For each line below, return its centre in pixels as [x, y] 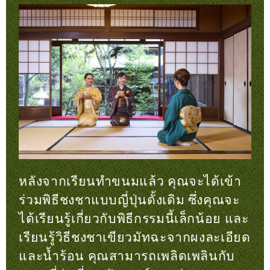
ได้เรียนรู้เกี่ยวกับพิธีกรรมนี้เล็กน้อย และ [134, 219]
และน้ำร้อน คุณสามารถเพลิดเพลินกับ [127, 256]
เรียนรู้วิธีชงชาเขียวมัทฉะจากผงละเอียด [135, 237]
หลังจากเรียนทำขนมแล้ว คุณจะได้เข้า [130, 181]
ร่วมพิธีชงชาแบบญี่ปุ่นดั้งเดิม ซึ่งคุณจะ [129, 200]
